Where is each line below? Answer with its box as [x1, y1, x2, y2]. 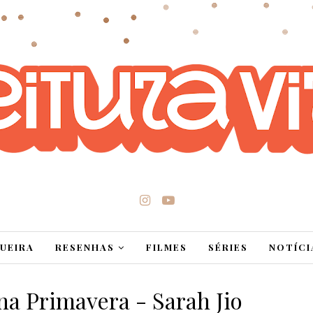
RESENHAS [54, 241, 115, 253]
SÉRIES [208, 241, 248, 253]
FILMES [145, 241, 187, 253]
